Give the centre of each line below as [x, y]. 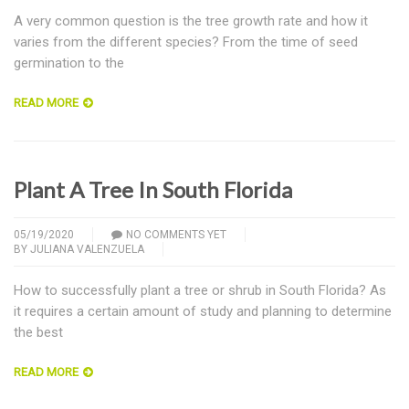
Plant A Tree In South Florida [153, 189]
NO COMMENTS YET [176, 234]
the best [38, 332]
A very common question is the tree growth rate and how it [191, 21]
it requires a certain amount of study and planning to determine [203, 311]
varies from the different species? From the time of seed [186, 42]
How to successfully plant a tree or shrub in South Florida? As [200, 290]
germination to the [69, 63]
